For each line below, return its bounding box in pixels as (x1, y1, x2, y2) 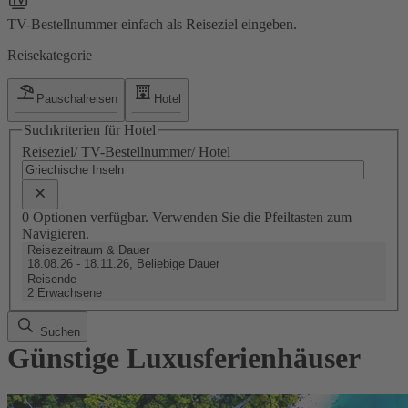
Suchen (36, 324, 80, 339)
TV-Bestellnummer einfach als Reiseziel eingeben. (7, 15, 297, 32)
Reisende (27, 271, 76, 286)
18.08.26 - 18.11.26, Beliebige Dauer (27, 256, 219, 270)
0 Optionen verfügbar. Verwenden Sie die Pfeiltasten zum (22, 209, 352, 225)
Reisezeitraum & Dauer (27, 242, 149, 257)
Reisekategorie (7, 46, 92, 63)
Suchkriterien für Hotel (24, 122, 156, 138)
